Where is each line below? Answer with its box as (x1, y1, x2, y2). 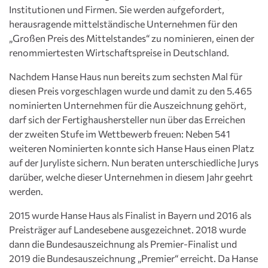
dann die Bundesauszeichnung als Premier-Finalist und (9, 238, 237, 250)
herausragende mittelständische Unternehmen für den (9, 18, 237, 30)
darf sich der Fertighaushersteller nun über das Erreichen (9, 114, 245, 126)
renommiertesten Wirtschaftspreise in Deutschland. (9, 47, 229, 59)
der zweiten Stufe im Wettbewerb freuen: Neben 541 (9, 128, 230, 140)
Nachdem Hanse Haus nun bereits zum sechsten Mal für (9, 71, 242, 83)
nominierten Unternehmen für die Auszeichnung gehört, (9, 99, 246, 111)
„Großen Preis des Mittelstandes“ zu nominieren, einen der (9, 32, 254, 44)
